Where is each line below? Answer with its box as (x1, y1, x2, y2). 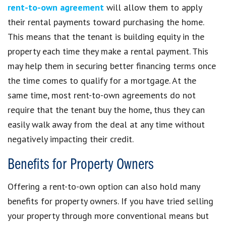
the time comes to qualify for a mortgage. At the (8, 74, 196, 86)
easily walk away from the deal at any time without (8, 118, 205, 130)
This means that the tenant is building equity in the (8, 30, 204, 42)
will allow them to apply (104, 1, 202, 13)
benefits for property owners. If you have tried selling (8, 195, 213, 207)
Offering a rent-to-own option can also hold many (8, 180, 200, 192)
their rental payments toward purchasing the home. (8, 16, 204, 28)
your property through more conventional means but (8, 209, 209, 221)
